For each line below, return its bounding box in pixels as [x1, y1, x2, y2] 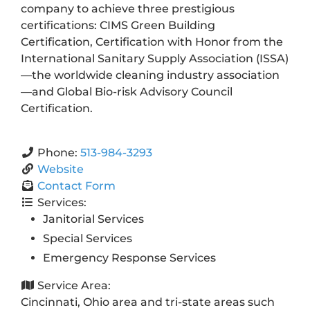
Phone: [37, 145, 80, 159]
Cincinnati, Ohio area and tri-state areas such [20, 295, 275, 309]
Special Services [42, 231, 132, 245]
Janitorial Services [42, 212, 144, 226]
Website [37, 162, 84, 176]
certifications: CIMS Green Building [20, 18, 215, 32]
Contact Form [37, 179, 116, 192]
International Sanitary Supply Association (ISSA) [20, 51, 289, 65]
